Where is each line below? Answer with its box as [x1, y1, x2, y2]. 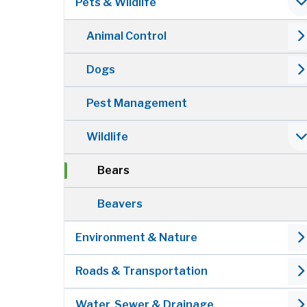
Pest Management [86, 97, 188, 110]
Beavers [97, 197, 143, 211]
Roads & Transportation [75, 265, 208, 278]
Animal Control [86, 29, 167, 43]
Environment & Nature [75, 231, 198, 245]
